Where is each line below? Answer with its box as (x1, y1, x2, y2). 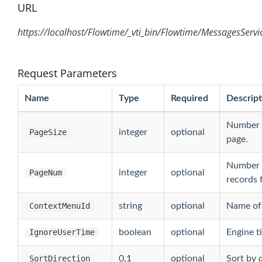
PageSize (29, 127, 67, 137)
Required (170, 94, 208, 103)
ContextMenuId (29, 201, 90, 211)
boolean (118, 227, 151, 237)
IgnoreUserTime (29, 227, 95, 237)
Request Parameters (18, 66, 117, 80)
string (118, 201, 142, 211)
